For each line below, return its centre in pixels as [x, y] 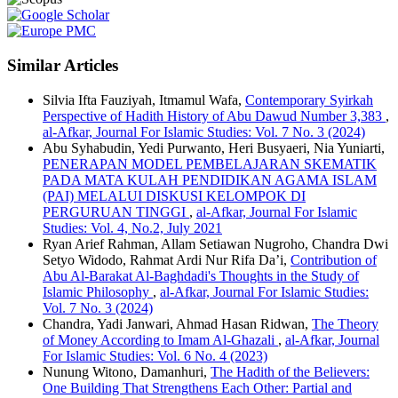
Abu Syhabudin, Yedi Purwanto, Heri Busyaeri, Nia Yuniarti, [214, 147]
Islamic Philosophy [98, 291]
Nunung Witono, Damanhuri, [127, 371]
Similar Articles [63, 65]
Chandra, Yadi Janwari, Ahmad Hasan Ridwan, [177, 323]
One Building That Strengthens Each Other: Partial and [197, 387]
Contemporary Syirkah [309, 99]
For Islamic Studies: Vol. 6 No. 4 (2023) [155, 355]
